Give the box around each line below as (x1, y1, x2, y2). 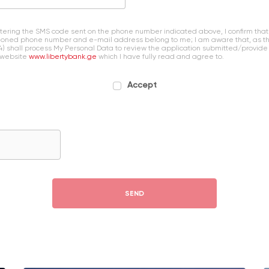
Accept (127, 80, 157, 90)
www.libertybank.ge (29, 52, 98, 61)
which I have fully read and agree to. (98, 52, 224, 61)
